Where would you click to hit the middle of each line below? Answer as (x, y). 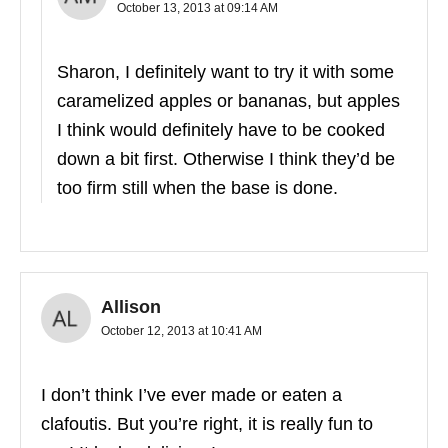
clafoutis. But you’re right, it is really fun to (207, 424)
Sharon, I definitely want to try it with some (225, 72)
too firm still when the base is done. (197, 188)
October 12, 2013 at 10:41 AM (181, 331)
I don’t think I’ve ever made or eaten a (191, 395)
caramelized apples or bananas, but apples (228, 101)
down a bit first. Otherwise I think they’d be (226, 159)
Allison (131, 307)
